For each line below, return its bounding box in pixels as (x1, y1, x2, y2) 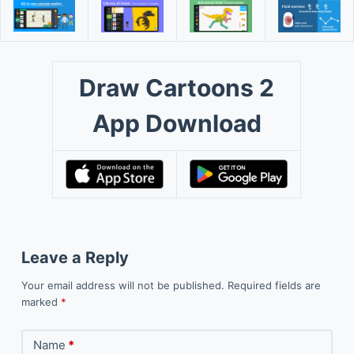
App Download (92, 108, 262, 137)
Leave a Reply (21, 247, 129, 267)
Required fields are (227, 278, 321, 292)
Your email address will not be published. (21, 278, 224, 292)
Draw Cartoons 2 (79, 73, 275, 102)
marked (21, 295, 61, 308)
